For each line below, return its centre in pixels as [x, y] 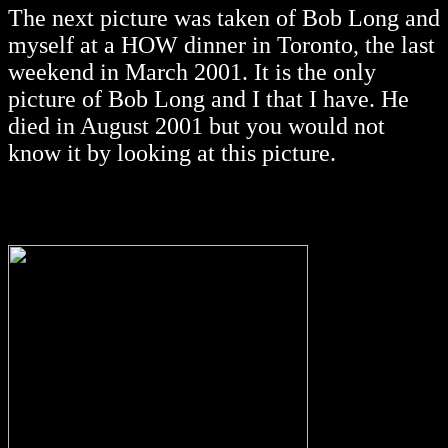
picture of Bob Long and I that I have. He [208, 99]
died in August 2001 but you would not [196, 126]
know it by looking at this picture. [172, 153]
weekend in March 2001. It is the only [192, 72]
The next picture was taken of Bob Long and [224, 18]
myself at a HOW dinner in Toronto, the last [221, 45]
